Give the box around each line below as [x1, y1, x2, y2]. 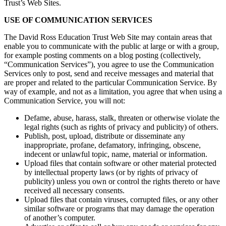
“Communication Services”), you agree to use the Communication [4, 60, 214, 69]
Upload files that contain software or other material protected [24, 158, 216, 167]
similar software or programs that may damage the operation [24, 204, 214, 213]
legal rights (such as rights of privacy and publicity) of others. [24, 122, 218, 131]
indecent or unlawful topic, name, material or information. [24, 149, 207, 158]
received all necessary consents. [24, 186, 125, 195]
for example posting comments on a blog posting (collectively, [4, 50, 201, 60]
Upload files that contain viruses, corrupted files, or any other [24, 195, 218, 204]
